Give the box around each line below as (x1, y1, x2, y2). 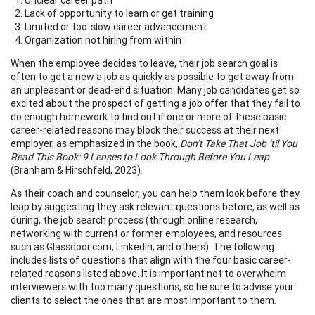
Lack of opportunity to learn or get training (25, 6, 222, 20)
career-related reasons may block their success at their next (11, 123, 279, 136)
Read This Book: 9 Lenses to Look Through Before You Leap (11, 150, 269, 163)
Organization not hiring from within (25, 33, 181, 46)
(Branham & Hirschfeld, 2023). (11, 163, 145, 176)
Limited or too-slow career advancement (25, 20, 207, 33)
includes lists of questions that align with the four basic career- (11, 253, 291, 266)
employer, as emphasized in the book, (11, 136, 180, 150)
